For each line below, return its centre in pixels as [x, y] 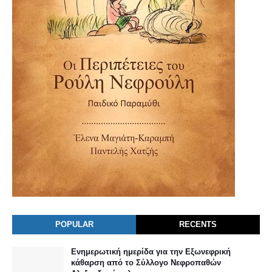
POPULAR [74, 225]
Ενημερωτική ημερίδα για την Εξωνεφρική [151, 252]
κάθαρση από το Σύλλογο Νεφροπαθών [146, 263]
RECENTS [198, 225]
